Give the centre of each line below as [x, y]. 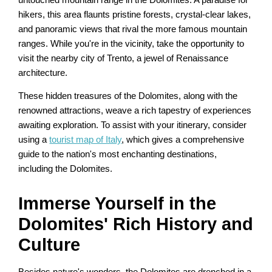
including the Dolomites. [66, 169]
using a [34, 140]
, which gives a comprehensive [183, 140]
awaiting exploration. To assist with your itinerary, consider [133, 125]
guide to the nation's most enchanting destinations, [118, 155]
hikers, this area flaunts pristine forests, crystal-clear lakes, [135, 14]
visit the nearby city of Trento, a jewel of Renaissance [124, 58]
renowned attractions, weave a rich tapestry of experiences [135, 111]
